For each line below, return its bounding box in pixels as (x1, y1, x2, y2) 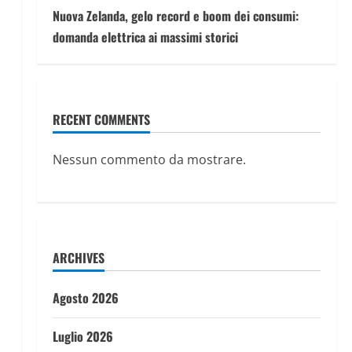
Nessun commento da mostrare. (52, 151, 246, 168)
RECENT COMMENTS (52, 110, 150, 129)
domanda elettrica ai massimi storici (52, 27, 238, 46)
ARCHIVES (52, 248, 104, 267)
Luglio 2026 (52, 327, 113, 346)
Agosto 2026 (52, 288, 119, 307)
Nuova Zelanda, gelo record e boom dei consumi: (52, 6, 299, 25)
